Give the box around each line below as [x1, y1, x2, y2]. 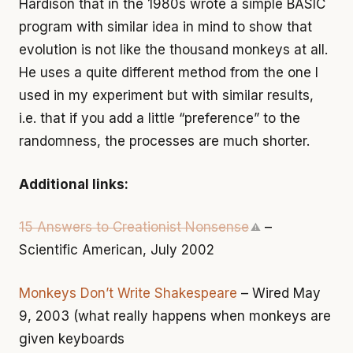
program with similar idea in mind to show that [19, 19, 312, 35]
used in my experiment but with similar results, [19, 87, 314, 104]
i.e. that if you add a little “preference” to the [19, 110, 300, 127]
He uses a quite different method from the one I [19, 65, 318, 81]
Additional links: [19, 176, 128, 192]
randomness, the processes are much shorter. [19, 133, 310, 150]
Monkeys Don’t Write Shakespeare [19, 284, 237, 301]
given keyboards [19, 330, 124, 347]
